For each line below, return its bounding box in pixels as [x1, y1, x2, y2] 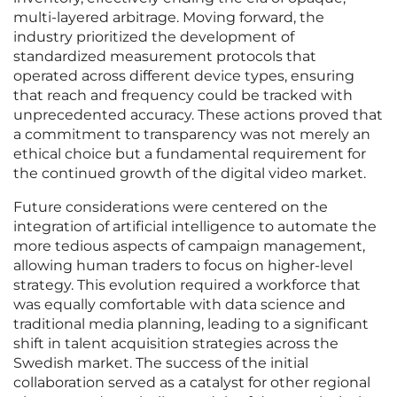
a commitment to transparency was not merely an [13, 126, 370, 144]
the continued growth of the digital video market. [13, 165, 366, 183]
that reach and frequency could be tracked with [13, 87, 353, 105]
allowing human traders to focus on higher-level [13, 257, 353, 275]
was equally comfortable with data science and [13, 296, 346, 314]
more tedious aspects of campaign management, [13, 237, 365, 255]
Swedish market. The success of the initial [13, 354, 308, 372]
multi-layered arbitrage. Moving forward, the [13, 9, 324, 27]
